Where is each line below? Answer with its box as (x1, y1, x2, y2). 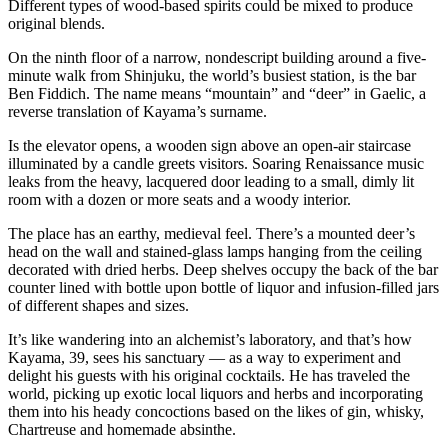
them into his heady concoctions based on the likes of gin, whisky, (8, 402, 424, 420)
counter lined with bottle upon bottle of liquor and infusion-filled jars (8, 278, 439, 296)
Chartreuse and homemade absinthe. (8, 420, 236, 438)
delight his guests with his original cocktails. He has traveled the (8, 366, 410, 384)
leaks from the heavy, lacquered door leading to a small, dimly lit (8, 172, 414, 190)
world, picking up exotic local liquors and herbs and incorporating (8, 384, 423, 402)
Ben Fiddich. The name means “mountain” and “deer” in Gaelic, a (8, 84, 426, 102)
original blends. (8, 14, 105, 32)
